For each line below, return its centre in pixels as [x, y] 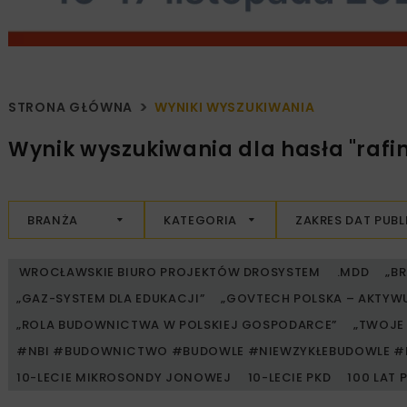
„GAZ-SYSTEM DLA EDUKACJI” [111, 299]
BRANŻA [53, 220]
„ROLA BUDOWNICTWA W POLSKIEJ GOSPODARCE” [177, 325]
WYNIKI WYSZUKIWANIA [235, 108]
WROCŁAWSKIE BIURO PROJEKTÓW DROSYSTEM [169, 273]
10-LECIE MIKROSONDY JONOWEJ [124, 378]
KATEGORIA [200, 220]
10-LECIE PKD [289, 378]
